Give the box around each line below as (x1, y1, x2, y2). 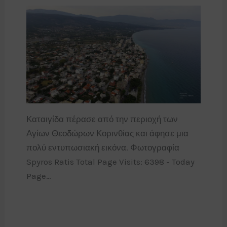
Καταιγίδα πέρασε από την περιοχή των (26, 114, 178, 125)
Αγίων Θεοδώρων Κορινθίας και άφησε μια (26, 128, 188, 139)
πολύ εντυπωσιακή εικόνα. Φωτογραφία (26, 142, 179, 153)
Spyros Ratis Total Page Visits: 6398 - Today (26, 157, 195, 167)
